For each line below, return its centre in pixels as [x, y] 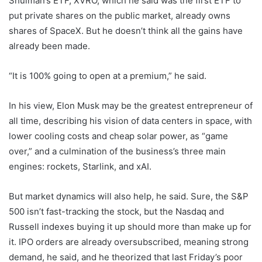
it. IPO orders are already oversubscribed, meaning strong [129, 242]
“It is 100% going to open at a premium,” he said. [108, 76]
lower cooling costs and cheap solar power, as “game [118, 136]
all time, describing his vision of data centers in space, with [130, 121]
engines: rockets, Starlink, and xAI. [80, 167]
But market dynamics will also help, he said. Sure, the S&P [129, 196]
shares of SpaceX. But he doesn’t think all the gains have [126, 31]
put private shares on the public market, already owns [120, 16]
